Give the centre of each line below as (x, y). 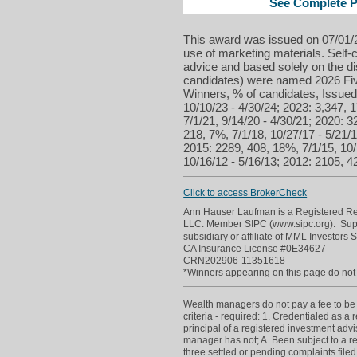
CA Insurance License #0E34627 (255, 248)
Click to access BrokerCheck (245, 192)
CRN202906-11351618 (235, 260)
